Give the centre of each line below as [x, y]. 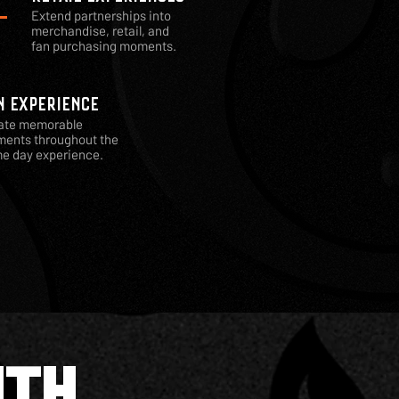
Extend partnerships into [101, 15]
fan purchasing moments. [104, 45]
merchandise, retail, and [100, 30]
